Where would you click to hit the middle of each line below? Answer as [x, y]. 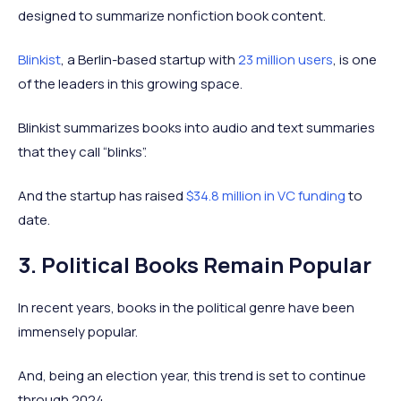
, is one [355, 59]
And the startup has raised [102, 195]
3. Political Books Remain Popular [195, 264]
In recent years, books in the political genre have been [186, 307]
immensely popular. [78, 331]
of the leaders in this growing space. [130, 83]
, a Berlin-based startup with [149, 59]
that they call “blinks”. [82, 151]
